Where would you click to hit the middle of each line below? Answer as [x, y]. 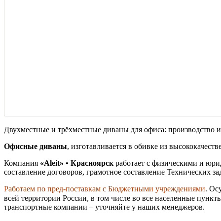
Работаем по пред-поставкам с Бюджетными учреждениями [105, 188]
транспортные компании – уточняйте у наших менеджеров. [104, 207]
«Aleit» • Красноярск [77, 163]
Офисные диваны [36, 146]
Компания [22, 163]
